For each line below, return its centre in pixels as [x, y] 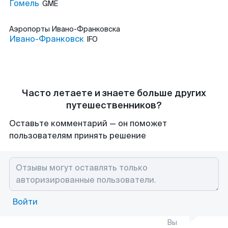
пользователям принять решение [78, 136]
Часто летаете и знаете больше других [114, 93]
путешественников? [114, 105]
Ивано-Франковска [86, 29]
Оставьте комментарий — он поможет [88, 123]
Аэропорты [30, 29]
